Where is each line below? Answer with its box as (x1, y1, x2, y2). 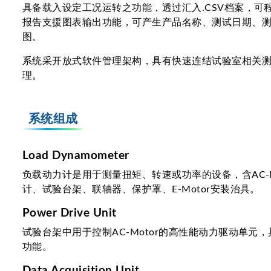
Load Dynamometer (22, 150, 129, 162)
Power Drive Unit (22, 207, 117, 220)
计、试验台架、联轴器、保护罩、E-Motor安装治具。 (22, 184, 260, 195)
